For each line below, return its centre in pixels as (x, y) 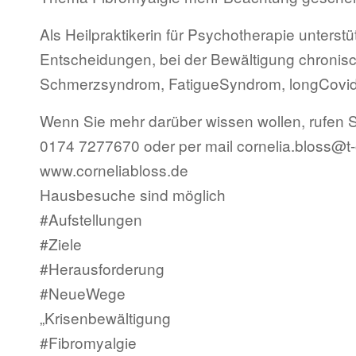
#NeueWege (83, 293)
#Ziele (61, 244)
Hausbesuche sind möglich (133, 195)
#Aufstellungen (91, 219)
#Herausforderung (102, 269)
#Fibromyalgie (88, 342)
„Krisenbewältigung (105, 318)
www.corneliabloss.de (114, 170)
